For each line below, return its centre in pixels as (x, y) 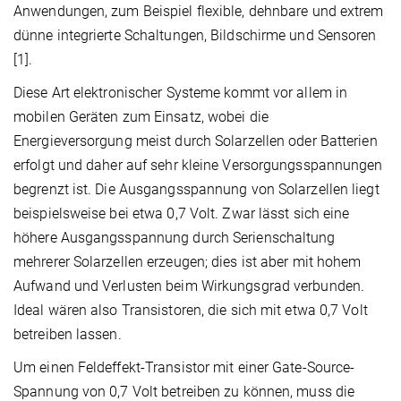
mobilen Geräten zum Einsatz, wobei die (141, 117)
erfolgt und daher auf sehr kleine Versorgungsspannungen (198, 166)
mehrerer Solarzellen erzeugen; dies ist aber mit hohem (188, 262)
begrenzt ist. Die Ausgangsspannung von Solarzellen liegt (196, 190)
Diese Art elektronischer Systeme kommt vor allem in (181, 93)
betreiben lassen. (68, 335)
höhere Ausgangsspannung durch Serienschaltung (175, 238)
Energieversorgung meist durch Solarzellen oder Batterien (196, 141)
